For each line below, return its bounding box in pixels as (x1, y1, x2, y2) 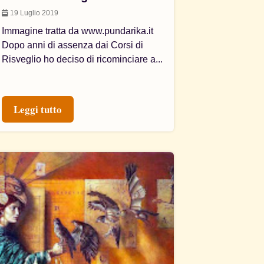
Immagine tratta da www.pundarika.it (2, 26, 154, 36)
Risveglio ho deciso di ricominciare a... (2, 54, 163, 64)
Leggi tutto (14, 102, 62, 117)
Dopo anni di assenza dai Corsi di (2, 40, 144, 50)
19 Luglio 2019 (8, 9, 59, 17)
